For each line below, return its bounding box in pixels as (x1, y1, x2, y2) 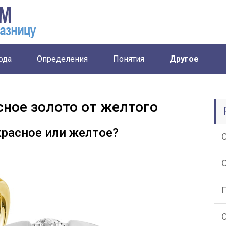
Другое (169, 54, 199, 64)
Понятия (113, 54, 144, 64)
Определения (37, 54, 88, 64)
